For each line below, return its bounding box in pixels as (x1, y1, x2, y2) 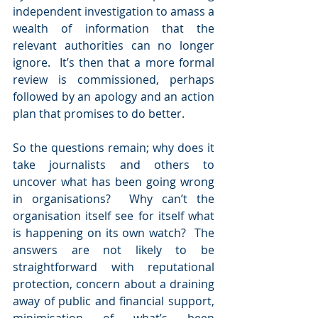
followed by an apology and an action (13, 89, 214, 104)
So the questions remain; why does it (13, 140, 214, 155)
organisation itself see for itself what (13, 208, 214, 224)
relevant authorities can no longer (13, 38, 214, 53)
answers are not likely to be (13, 242, 214, 258)
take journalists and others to (13, 157, 214, 172)
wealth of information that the (13, 21, 214, 36)
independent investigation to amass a (13, 4, 214, 19)
